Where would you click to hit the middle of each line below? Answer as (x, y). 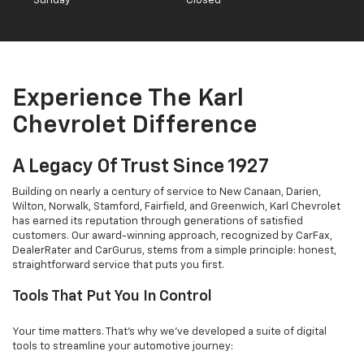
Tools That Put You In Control (112, 297)
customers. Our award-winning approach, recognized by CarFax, (172, 236)
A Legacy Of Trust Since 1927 (141, 167)
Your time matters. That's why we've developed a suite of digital (169, 332)
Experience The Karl (128, 100)
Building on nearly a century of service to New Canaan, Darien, (167, 193)
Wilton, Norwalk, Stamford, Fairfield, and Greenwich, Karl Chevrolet (176, 207)
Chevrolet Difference (135, 126)
